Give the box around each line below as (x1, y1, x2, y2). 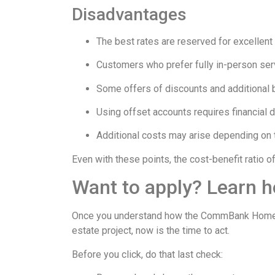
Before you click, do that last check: (72, 248, 223, 260)
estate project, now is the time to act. (72, 225, 230, 237)
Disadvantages (72, 4, 187, 25)
